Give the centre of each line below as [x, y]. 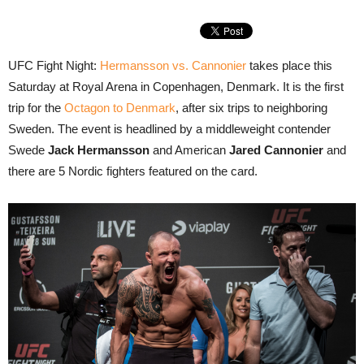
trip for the [36, 108]
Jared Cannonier [275, 150]
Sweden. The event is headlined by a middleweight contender [169, 129]
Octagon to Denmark [120, 108]
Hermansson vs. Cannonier [173, 65]
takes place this [289, 65]
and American [188, 150]
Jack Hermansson [99, 150]
